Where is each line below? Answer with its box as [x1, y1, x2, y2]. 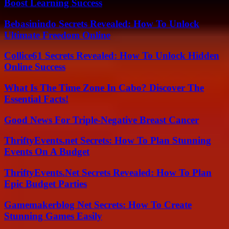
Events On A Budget [4, 146, 89, 157]
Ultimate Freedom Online [4, 29, 110, 40]
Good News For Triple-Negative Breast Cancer [4, 114, 199, 125]
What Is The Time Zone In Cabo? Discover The [4, 82, 204, 93]
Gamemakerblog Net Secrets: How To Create [4, 199, 192, 210]
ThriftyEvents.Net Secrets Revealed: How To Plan [4, 167, 212, 178]
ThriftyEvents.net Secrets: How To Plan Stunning [4, 135, 211, 146]
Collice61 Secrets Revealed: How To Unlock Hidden [4, 50, 219, 61]
